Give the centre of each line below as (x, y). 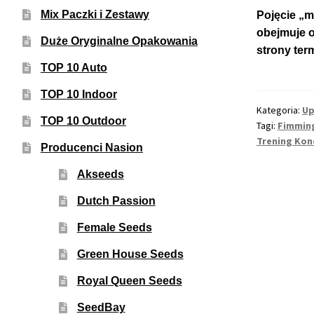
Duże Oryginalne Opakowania (119, 41)
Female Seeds (114, 227)
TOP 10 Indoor (78, 94)
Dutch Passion (116, 200)
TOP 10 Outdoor (83, 121)
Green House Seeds (130, 254)
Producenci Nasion (91, 147)
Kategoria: (279, 110)
